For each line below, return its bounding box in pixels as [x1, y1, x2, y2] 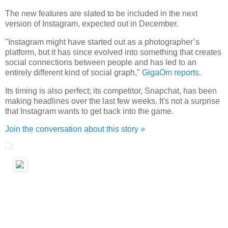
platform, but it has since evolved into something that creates [5, 47, 221, 56]
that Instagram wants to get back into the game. [5, 106, 174, 116]
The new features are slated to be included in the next [5, 9, 197, 18]
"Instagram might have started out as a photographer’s [5, 37, 199, 46]
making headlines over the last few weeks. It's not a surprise [5, 96, 220, 105]
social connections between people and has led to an [5, 58, 196, 67]
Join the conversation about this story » [5, 125, 145, 134]
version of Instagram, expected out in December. [5, 19, 178, 28]
